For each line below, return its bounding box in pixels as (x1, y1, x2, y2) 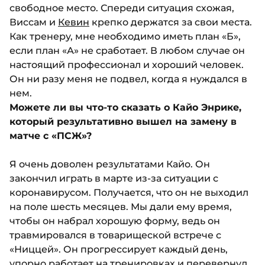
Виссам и (9, 17, 58, 28)
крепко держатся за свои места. (89, 17, 252, 28)
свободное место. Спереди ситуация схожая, (9, 2, 234, 14)
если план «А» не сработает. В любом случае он (9, 45, 245, 57)
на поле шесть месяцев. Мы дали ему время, (9, 201, 232, 213)
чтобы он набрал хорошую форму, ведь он (9, 215, 220, 227)
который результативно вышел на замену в (9, 116, 237, 128)
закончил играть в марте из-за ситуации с (9, 173, 218, 185)
